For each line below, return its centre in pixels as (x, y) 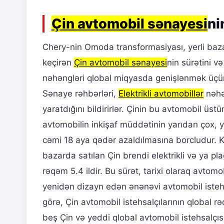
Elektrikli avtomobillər (161, 94)
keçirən (58, 63)
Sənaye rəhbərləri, (80, 94)
